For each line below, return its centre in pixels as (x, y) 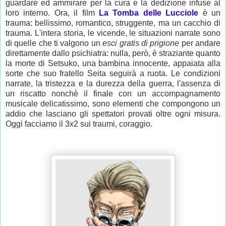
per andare (200, 43)
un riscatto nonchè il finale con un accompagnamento (113, 93)
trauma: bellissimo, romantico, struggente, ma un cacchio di (113, 23)
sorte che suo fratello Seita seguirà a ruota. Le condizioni (113, 73)
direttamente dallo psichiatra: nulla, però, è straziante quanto (113, 53)
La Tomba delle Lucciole (149, 13)
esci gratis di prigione (141, 43)
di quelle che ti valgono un (54, 43)
